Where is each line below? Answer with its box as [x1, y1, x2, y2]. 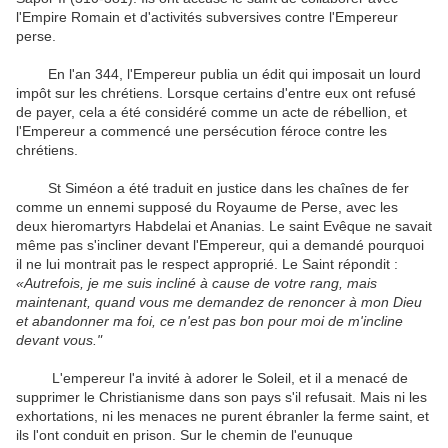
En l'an [48, 66, 91, 83]
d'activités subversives [140, 9, 281, 26]
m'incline [348, 313, 403, 330]
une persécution [175, 123, 277, 140]
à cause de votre [200, 275, 306, 292]
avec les [346, 199, 398, 216]
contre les [325, 123, 387, 140]
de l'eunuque [271, 427, 353, 444]
